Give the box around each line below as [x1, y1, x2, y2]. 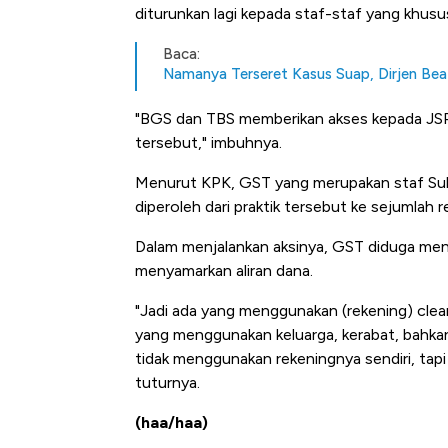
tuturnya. [135, 373, 200, 393]
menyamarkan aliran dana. [135, 261, 313, 281]
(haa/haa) [135, 413, 208, 433]
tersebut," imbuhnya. [135, 133, 282, 153]
